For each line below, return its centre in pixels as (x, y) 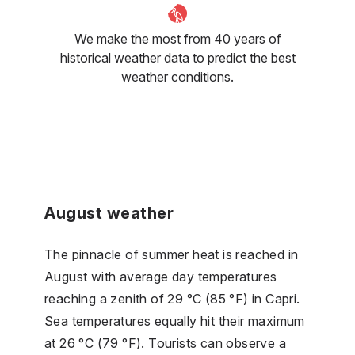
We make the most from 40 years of (177, 38)
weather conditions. (177, 76)
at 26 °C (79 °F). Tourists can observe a (165, 343)
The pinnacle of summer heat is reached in (172, 254)
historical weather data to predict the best (177, 57)
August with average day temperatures (161, 276)
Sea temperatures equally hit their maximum (175, 321)
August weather (109, 213)
